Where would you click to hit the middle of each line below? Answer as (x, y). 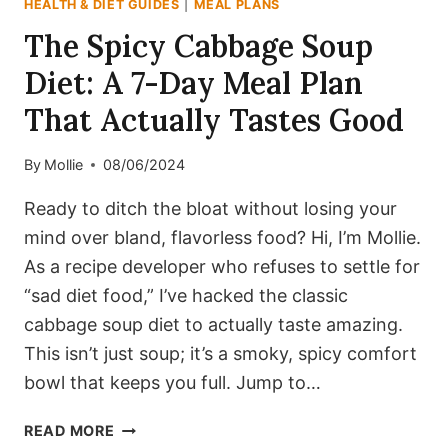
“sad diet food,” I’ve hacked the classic (186, 296)
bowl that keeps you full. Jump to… (172, 383)
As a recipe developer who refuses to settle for (222, 267)
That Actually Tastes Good (214, 119)
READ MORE (69, 431)
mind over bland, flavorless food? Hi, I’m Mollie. (222, 238)
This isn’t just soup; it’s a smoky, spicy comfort (220, 354)
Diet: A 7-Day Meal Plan (193, 82)
